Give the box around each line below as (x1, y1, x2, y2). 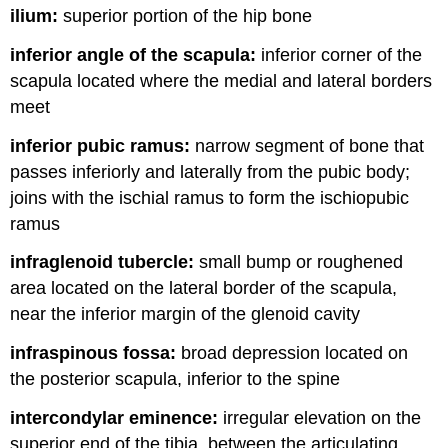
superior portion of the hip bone (58, 5, 313, 26)
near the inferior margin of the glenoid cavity (10, 304, 361, 325)
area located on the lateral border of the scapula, (10, 278, 398, 299)
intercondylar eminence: (10, 407, 219, 428)
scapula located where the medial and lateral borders (10, 70, 433, 91)
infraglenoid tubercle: (10, 252, 195, 273)
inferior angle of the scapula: (10, 44, 257, 65)
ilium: (10, 5, 59, 26)
